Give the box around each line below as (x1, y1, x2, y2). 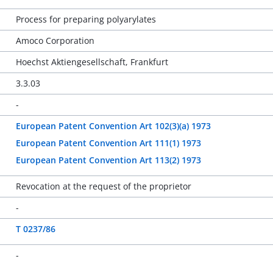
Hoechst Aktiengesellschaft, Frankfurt (15, 56, 168, 68)
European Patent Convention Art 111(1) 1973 (15, 137, 201, 149)
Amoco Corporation (15, 35, 94, 46)
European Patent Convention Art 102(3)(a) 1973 (15, 120, 211, 132)
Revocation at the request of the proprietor (15, 180, 191, 192)
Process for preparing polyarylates (15, 13, 156, 25)
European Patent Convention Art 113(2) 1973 (15, 154, 201, 166)
